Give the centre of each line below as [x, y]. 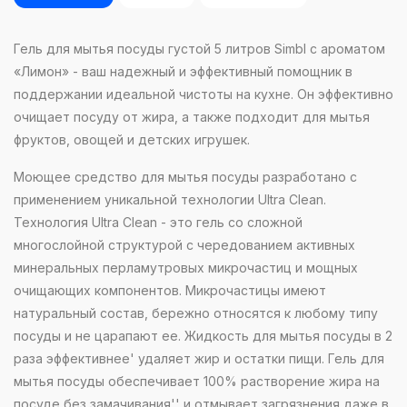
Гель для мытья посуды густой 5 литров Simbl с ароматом [199, 49]
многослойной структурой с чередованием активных [184, 245]
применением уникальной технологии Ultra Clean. [170, 200]
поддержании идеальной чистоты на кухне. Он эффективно [203, 94]
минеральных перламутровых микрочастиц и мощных [186, 268]
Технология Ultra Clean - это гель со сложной [158, 223]
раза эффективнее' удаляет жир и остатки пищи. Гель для [199, 359]
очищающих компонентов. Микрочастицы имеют [170, 291]
